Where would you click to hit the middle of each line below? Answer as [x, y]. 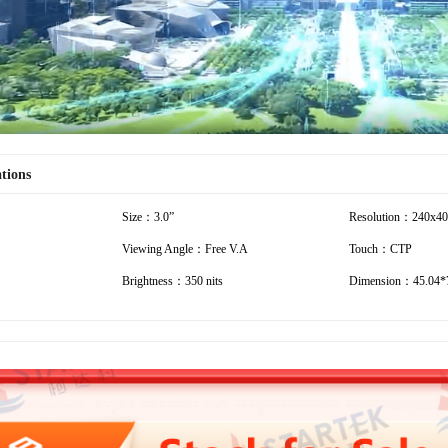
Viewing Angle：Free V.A [185, 248]
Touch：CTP [380, 248]
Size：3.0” [148, 216]
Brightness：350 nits [172, 280]
